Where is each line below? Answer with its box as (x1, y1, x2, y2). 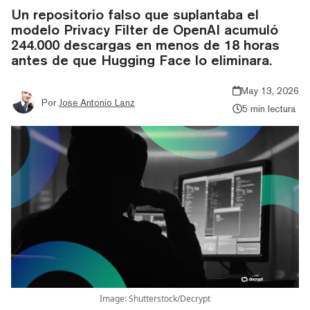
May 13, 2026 (241, 84, 299, 96)
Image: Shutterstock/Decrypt (100, 292, 210, 304)
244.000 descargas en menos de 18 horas (11, 36, 280, 53)
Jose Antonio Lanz (59, 96, 135, 108)
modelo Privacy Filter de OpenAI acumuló (11, 21, 278, 37)
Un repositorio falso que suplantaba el (11, 6, 259, 22)
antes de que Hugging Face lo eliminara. (11, 51, 272, 68)
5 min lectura (241, 102, 296, 114)
